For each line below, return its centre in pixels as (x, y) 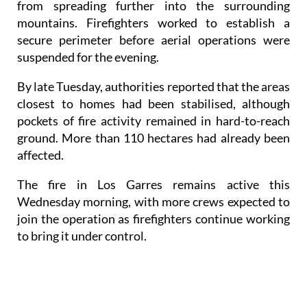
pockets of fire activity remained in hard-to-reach (153, 120)
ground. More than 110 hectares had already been (153, 137)
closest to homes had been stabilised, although (153, 103)
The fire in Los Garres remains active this (153, 184)
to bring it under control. (82, 235)
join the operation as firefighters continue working (153, 218)
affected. (40, 155)
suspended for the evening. (88, 57)
